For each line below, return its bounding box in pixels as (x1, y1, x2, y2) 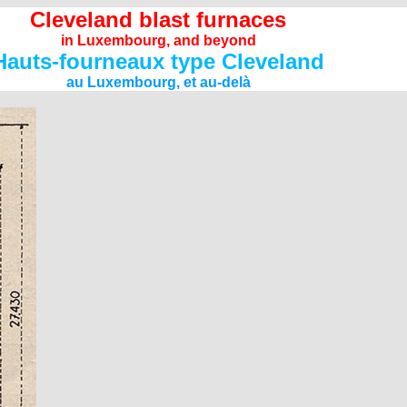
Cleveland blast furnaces (30, 7, 286, 32)
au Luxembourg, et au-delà (65, 74, 251, 90)
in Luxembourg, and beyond (60, 33, 256, 48)
